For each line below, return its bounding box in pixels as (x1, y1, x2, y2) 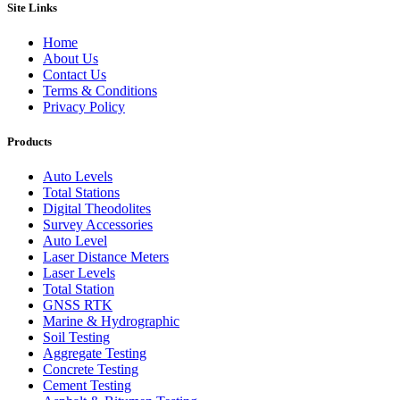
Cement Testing (43, 378, 131, 394)
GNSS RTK (43, 297, 112, 313)
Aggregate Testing (43, 346, 146, 362)
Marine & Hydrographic (43, 313, 179, 329)
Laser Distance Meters (43, 249, 169, 265)
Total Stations (43, 185, 120, 201)
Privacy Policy (43, 98, 125, 114)
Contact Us (43, 66, 106, 82)
